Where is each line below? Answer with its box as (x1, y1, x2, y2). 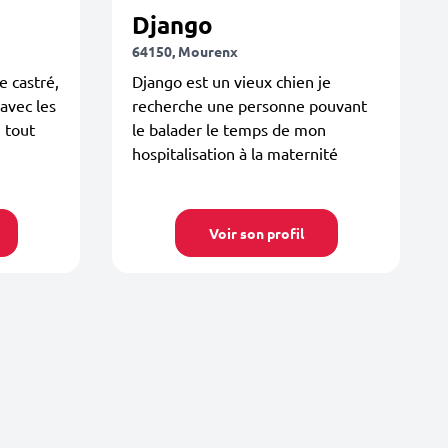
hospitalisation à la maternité (132, 143, 338, 163)
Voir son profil (208, 224, 304, 242)
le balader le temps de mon (132, 119, 326, 139)
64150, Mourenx (132, 42, 238, 60)
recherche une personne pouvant (132, 95, 367, 115)
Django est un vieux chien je (132, 71, 331, 91)
